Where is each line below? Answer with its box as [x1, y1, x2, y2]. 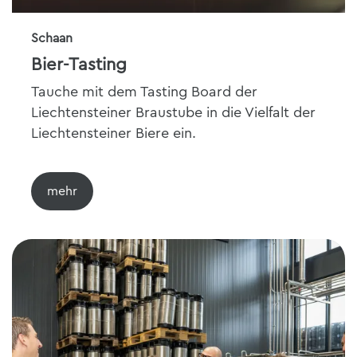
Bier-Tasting [31, 56, 127, 73]
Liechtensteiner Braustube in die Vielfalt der [31, 105, 316, 120]
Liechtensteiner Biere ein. [31, 126, 196, 140]
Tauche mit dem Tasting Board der [31, 84, 257, 99]
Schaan [31, 32, 73, 45]
